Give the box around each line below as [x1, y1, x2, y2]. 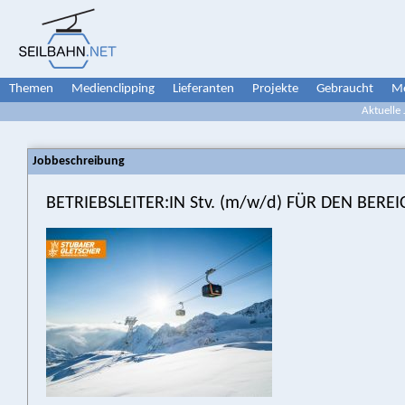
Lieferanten [173, 82, 234, 96]
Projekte [252, 82, 298, 96]
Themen [9, 82, 53, 96]
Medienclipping [71, 82, 155, 96]
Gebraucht [316, 82, 373, 96]
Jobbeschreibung [33, 155, 125, 168]
